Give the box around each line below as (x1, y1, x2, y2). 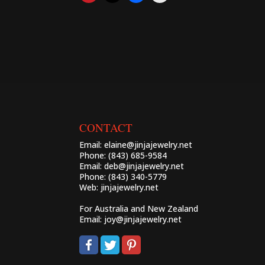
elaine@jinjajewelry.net (104, 138, 193, 150)
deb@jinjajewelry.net (104, 160, 185, 172)
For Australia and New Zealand (79, 202, 199, 214)
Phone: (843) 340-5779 (79, 170, 167, 182)
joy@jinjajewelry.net (104, 213, 182, 225)
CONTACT (79, 119, 133, 135)
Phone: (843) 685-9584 (79, 149, 167, 161)
